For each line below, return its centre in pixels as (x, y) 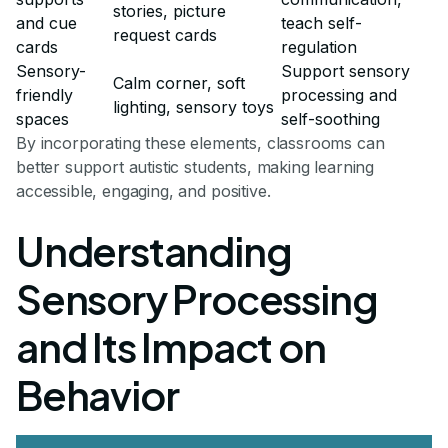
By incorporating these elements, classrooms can (200, 143)
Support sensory (345, 71)
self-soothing (330, 119)
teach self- (321, 23)
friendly (44, 95)
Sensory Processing (197, 299)
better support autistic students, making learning (195, 167)
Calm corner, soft (179, 83)
